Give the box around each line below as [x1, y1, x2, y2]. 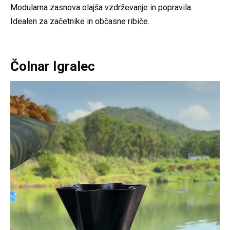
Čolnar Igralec [10, 58, 95, 74]
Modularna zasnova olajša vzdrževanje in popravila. [10, 2, 193, 12]
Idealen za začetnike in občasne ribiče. [10, 16, 149, 26]
